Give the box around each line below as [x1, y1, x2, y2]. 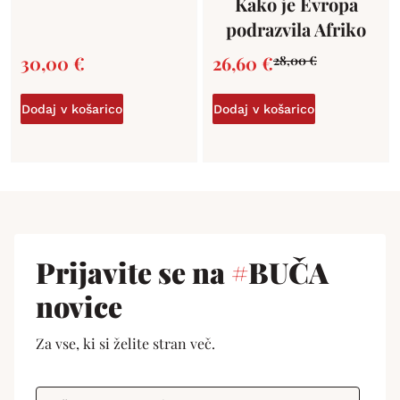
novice [36, 286, 122, 325]
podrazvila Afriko [226, 16, 366, 41]
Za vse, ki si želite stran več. [36, 333, 215, 353]
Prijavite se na [36, 252, 231, 291]
